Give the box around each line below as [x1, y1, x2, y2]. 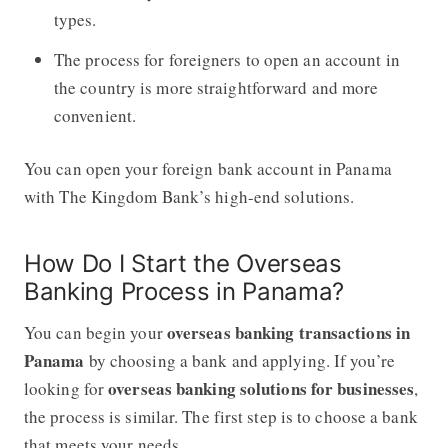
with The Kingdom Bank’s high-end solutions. [23, 184, 355, 208]
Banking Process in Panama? [23, 276, 345, 306]
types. [53, 7, 97, 31]
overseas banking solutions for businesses [108, 375, 415, 401]
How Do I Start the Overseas [23, 248, 342, 278]
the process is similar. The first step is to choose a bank [23, 404, 418, 428]
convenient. [53, 103, 143, 127]
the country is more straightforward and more [53, 75, 379, 99]
